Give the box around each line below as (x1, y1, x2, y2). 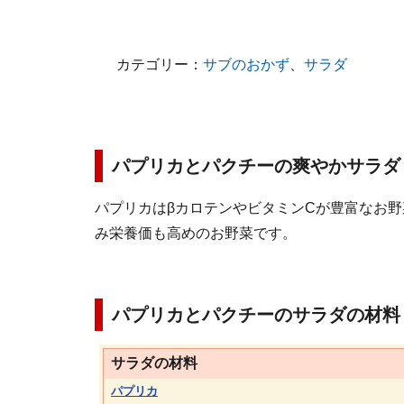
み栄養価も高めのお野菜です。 (95, 225, 297, 241)
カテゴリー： (115, 57, 203, 72)
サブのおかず (202, 57, 289, 72)
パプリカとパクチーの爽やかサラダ (112, 156, 400, 176)
